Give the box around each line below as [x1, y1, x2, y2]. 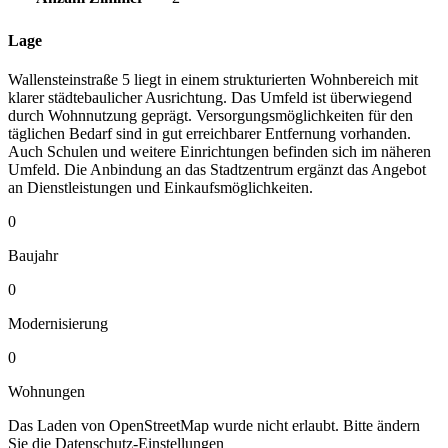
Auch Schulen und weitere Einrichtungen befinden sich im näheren [8, 142, 431, 160]
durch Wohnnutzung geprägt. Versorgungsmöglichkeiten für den [8, 106, 413, 124]
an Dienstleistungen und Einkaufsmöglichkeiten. [8, 178, 313, 196]
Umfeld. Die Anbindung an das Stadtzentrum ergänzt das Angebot [8, 160, 426, 178]
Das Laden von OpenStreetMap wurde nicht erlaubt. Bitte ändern [8, 416, 420, 434]
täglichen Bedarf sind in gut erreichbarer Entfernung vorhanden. [8, 124, 411, 142]
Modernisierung [8, 314, 108, 332]
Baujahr [8, 246, 58, 264]
